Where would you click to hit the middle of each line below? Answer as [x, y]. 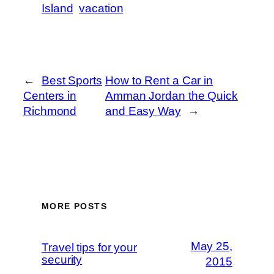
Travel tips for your [89, 247]
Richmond [50, 111]
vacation [101, 9]
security [62, 259]
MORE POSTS [74, 206]
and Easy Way [143, 111]
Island [57, 9]
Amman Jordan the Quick [172, 96]
